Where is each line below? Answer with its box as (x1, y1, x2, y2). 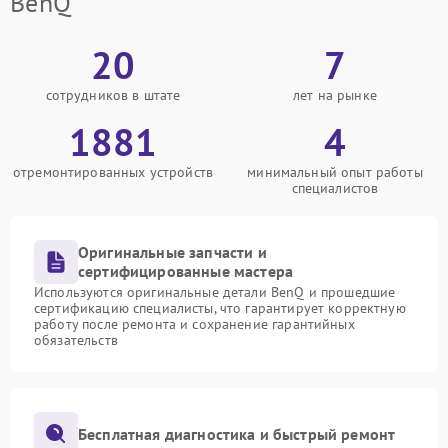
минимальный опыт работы (247, 163, 423, 181)
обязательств (34, 331, 118, 349)
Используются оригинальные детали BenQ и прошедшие (34, 283, 396, 301)
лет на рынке (293, 86, 377, 104)
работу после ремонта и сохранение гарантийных (34, 315, 355, 333)
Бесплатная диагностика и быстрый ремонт (78, 423, 396, 444)
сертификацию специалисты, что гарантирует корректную (34, 299, 406, 317)
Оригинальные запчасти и (78, 242, 267, 262)
